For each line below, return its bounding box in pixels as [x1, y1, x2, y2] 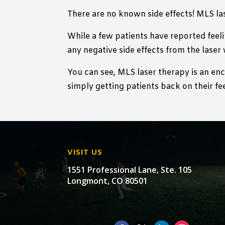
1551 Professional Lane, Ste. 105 [67, 164, 192, 175]
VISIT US [67, 147, 103, 158]
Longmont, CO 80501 [67, 175, 148, 186]
